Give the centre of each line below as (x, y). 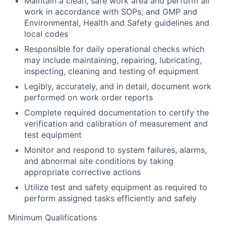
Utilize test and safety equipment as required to (116, 187)
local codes (46, 34)
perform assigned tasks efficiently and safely (110, 198)
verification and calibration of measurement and (116, 124)
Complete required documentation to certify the (117, 112)
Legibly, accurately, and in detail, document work (118, 86)
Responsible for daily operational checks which (114, 49)
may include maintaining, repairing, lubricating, (113, 60)
